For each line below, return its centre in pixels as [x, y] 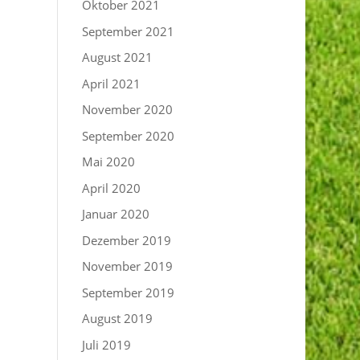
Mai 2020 [109, 162]
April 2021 [112, 83]
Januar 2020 [116, 214]
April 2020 [112, 188]
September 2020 [129, 135]
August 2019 [118, 318]
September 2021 [129, 31]
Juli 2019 [107, 344]
